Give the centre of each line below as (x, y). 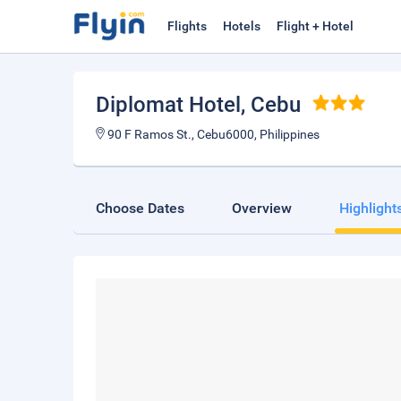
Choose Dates (140, 208)
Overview (262, 208)
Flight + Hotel (315, 26)
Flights (187, 26)
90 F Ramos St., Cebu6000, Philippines (212, 134)
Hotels (242, 26)
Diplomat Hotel (168, 105)
